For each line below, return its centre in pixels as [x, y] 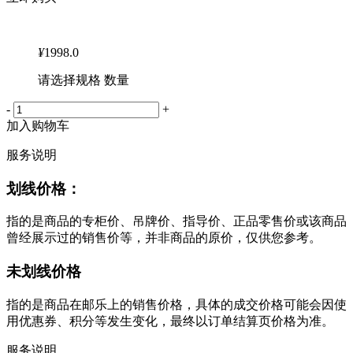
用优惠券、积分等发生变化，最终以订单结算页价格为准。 [170, 321]
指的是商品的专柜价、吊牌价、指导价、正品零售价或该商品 [176, 221]
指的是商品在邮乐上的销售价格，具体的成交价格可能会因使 [176, 304]
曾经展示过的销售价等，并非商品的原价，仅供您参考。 [164, 238]
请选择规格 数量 [84, 80]
